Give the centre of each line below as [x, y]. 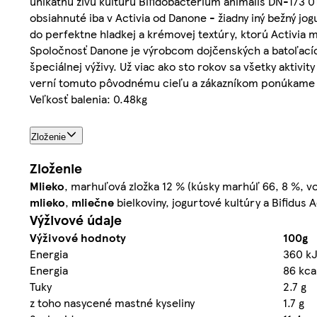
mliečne [93, 202]
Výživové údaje [76, 220]
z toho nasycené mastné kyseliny [112, 303]
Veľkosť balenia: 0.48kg [88, 98]
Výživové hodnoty [78, 238]
